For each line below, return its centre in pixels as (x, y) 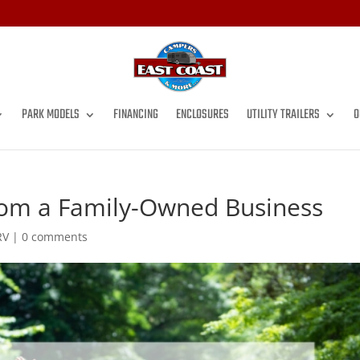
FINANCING (136, 115)
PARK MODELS (51, 115)
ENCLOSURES (202, 115)
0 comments (55, 237)
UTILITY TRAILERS (283, 115)
